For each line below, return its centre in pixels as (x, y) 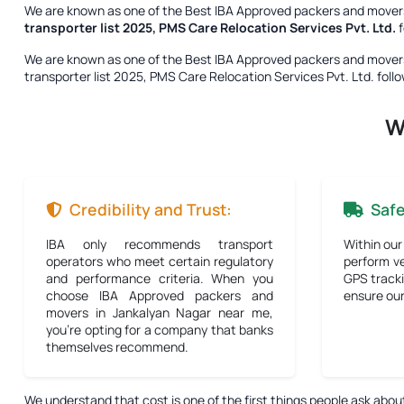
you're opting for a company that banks (160, 330)
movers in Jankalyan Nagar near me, (160, 312)
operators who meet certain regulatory (160, 261)
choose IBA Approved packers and (160, 295)
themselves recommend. (117, 347)
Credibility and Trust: (151, 209)
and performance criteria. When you (160, 278)
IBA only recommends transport (160, 244)
